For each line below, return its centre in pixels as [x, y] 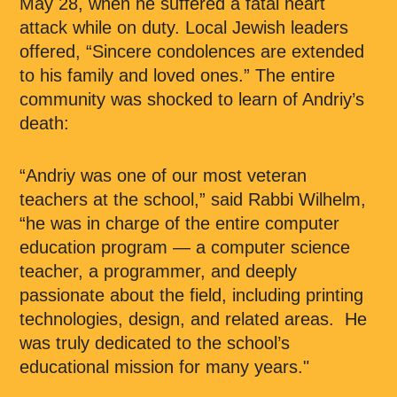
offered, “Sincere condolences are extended [192, 51]
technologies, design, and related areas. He [193, 319]
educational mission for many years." [164, 367]
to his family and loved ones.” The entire [177, 75]
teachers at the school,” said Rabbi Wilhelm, [193, 199]
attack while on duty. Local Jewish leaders [184, 27]
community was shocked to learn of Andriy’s [192, 99]
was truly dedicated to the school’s [155, 343]
